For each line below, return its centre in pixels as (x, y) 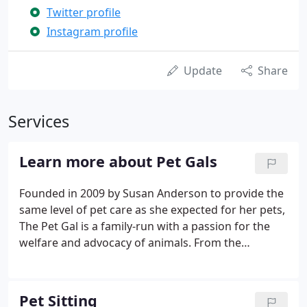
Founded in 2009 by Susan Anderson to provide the (151, 193)
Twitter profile (84, 12)
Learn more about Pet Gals (118, 161)
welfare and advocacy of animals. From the (130, 243)
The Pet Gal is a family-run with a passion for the (145, 226)
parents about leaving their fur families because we (152, 275)
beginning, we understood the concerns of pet (140, 259)
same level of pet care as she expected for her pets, (152, 210)
